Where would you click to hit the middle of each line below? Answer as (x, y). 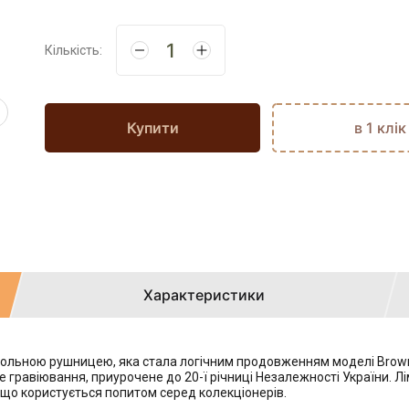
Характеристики (204, 295)
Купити (152, 128)
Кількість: (73, 50)
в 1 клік (380, 128)
